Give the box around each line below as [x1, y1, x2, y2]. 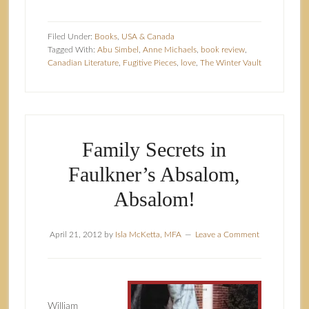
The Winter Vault [199, 59, 261, 67]
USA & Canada [121, 32, 175, 41]
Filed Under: [47, 32, 94, 41]
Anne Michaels [142, 46, 197, 54]
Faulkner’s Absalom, [68, 163, 241, 186]
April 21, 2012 [49, 230, 102, 239]
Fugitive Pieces [122, 59, 177, 67]
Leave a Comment [195, 230, 259, 239]
